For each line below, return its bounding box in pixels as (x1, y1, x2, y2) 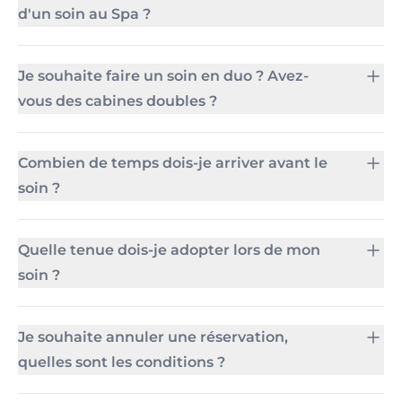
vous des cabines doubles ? (18, 92, 217, 109)
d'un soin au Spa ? (18, 5, 151, 22)
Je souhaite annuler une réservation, (18, 328, 288, 345)
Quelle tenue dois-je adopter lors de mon (18, 241, 320, 258)
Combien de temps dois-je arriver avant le (18, 154, 328, 171)
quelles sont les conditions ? (18, 354, 225, 371)
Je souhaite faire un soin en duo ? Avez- (18, 67, 309, 84)
